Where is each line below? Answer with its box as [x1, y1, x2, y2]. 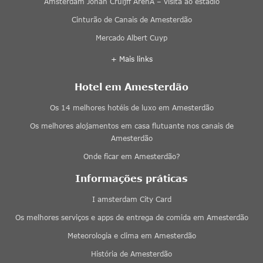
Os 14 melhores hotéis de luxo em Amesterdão [49, 103, 214, 112]
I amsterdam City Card [92, 194, 171, 204]
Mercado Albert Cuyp [96, 33, 167, 42]
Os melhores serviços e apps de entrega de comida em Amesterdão [15, 213, 248, 222]
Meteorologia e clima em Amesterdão [67, 231, 196, 240]
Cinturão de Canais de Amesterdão [71, 15, 192, 24]
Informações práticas [75, 172, 188, 184]
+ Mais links [110, 54, 153, 63]
